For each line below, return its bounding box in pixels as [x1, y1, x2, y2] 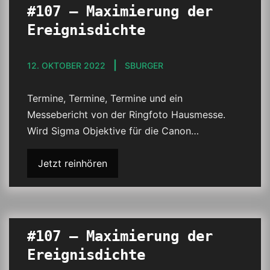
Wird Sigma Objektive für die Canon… [27, 125, 199, 137]
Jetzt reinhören [38, 157, 107, 169]
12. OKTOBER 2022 [27, 60, 105, 71]
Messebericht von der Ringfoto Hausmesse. [27, 108, 225, 121]
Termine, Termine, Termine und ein [27, 92, 183, 104]
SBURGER [125, 60, 163, 71]
